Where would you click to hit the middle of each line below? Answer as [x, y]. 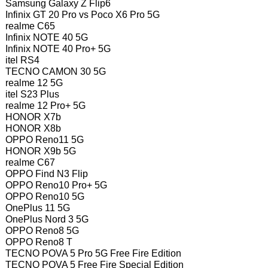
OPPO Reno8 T [39, 242]
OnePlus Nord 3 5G [47, 220]
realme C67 [30, 163]
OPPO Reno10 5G [45, 197]
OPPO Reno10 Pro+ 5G [56, 185]
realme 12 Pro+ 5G [45, 106]
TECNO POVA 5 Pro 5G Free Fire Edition [93, 254]
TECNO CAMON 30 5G [55, 72]
